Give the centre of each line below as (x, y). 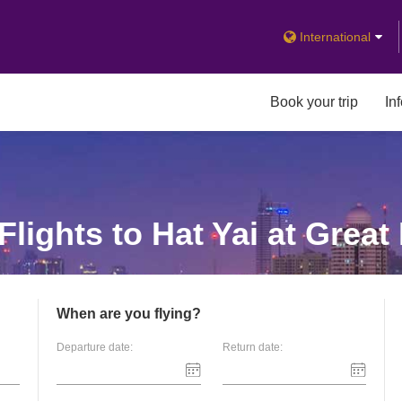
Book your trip (314, 102)
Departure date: (95, 347)
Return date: (252, 347)
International (335, 37)
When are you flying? (129, 314)
